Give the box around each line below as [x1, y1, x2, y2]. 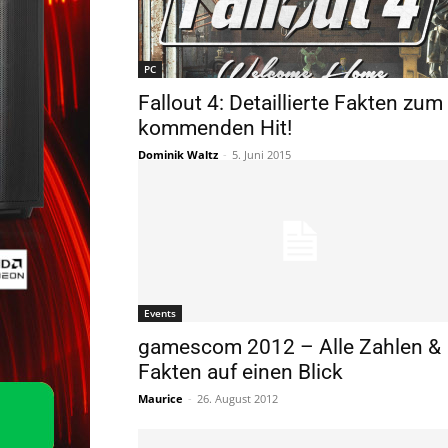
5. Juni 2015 [232, 146, 291, 162]
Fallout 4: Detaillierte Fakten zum [138, 90, 443, 115]
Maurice [138, 390, 183, 406]
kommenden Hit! [138, 115, 292, 140]
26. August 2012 [197, 390, 278, 406]
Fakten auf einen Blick [138, 359, 343, 384]
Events [144, 305, 176, 320]
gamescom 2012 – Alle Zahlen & [138, 334, 441, 359]
